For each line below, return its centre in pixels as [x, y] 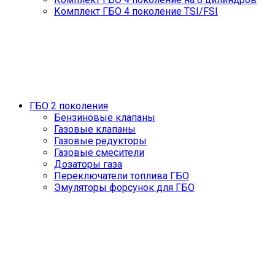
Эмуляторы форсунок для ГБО [124, 188]
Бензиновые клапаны [105, 118]
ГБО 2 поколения [69, 106]
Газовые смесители [99, 153]
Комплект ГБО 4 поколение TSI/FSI [136, 11]
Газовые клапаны [95, 129]
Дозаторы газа [88, 164]
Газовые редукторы [100, 141]
